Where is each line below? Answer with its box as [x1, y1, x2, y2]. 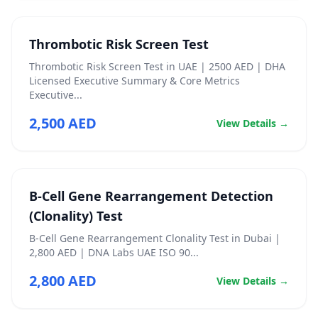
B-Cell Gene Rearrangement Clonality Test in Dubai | [29, 231, 280, 245]
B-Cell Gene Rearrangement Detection [29, 187, 273, 204]
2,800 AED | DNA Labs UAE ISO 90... [29, 246, 199, 259]
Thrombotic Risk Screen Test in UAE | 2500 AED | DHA [29, 60, 285, 73]
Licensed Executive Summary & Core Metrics [29, 74, 240, 87]
